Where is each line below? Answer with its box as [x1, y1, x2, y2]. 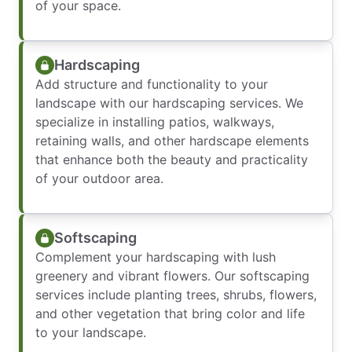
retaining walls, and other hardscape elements [35, 133, 309, 148]
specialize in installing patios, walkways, [35, 114, 274, 130]
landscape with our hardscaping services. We [35, 95, 303, 111]
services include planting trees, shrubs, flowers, [35, 287, 317, 302]
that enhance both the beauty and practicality [35, 152, 308, 167]
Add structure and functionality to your [35, 76, 268, 92]
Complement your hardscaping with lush [35, 249, 276, 265]
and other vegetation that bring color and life [35, 306, 305, 321]
